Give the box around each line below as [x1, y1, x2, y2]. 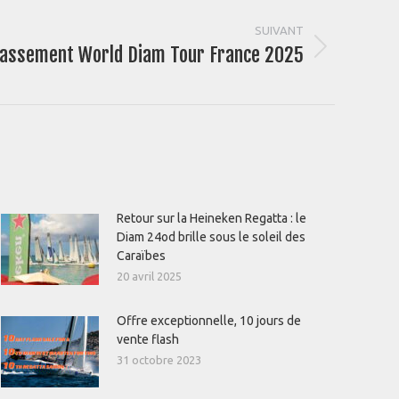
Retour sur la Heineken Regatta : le [117, 211, 306, 225]
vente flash [117, 332, 179, 346]
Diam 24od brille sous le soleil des [117, 230, 305, 244]
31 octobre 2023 [117, 354, 201, 366]
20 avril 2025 [117, 270, 182, 282]
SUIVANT [255, 24, 304, 37]
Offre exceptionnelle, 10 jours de [117, 313, 301, 328]
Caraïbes [117, 248, 166, 263]
